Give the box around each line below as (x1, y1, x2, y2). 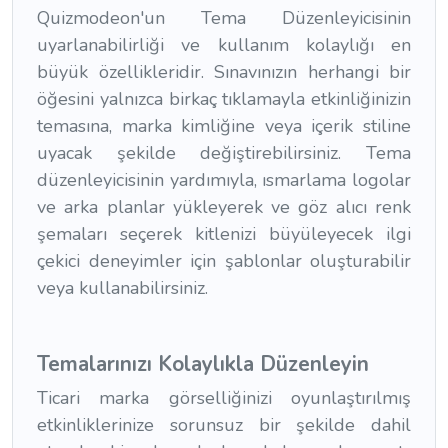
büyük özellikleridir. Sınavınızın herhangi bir (37, 60, 411, 85)
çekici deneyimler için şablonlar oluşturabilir (37, 249, 411, 274)
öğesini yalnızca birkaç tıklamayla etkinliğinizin (37, 87, 411, 112)
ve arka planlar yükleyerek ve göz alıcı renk (37, 195, 411, 220)
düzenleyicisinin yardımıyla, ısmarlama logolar (37, 168, 411, 193)
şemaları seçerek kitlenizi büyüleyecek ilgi (37, 222, 411, 247)
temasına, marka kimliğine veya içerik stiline (37, 114, 411, 139)
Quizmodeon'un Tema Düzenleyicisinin (37, 6, 411, 31)
